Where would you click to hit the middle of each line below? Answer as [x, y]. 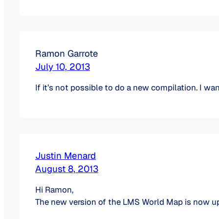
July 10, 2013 [63, 67]
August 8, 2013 [67, 168]
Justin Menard [66, 155]
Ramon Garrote [67, 54]
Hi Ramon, [54, 189]
